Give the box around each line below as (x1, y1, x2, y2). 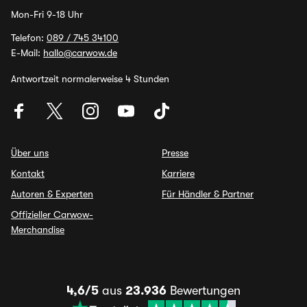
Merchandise (11, 224, 64, 235)
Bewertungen (167, 284, 241, 297)
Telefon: (11, 32, 47, 43)
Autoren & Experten (11, 188, 93, 199)
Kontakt (11, 168, 45, 179)
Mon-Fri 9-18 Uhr (11, 9, 83, 20)
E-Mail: (11, 47, 43, 58)
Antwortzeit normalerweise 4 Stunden (11, 73, 169, 84)
